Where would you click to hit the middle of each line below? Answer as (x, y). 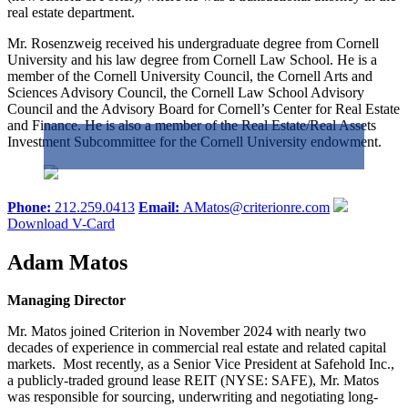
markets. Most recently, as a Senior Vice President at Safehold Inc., (201, 364)
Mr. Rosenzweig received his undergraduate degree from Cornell (193, 43)
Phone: (31, 207)
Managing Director (66, 301)
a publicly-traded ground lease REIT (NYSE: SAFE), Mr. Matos (193, 381)
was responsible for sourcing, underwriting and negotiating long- (193, 397)
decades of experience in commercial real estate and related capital (197, 348)
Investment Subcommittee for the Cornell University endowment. (194, 141)
